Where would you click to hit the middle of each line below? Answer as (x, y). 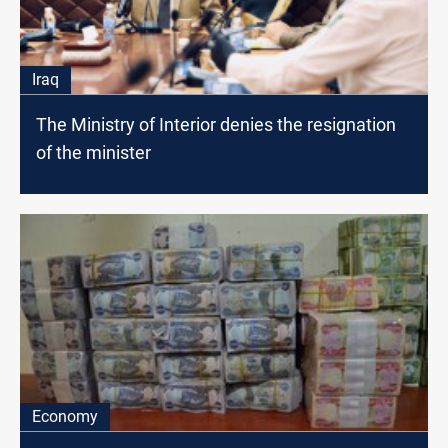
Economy (65, 416)
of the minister (93, 152)
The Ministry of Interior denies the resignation (216, 124)
